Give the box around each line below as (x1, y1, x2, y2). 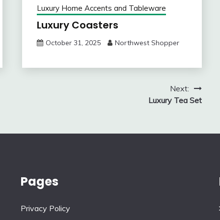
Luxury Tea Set (148, 95, 202, 106)
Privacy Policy (21, 203, 71, 214)
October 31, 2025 (45, 38, 101, 48)
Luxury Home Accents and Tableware (36, 3, 166, 13)
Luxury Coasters (36, 18, 118, 32)
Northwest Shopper (114, 38, 179, 48)
